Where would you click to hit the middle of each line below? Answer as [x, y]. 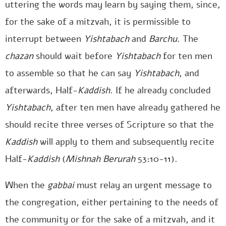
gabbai [61, 185]
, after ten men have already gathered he [135, 107]
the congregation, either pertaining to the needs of [112, 202]
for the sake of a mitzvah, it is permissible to [98, 22]
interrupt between [44, 39]
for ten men [186, 56]
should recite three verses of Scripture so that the [109, 125]
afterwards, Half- [41, 90]
